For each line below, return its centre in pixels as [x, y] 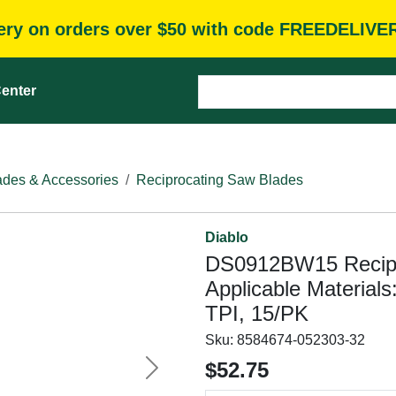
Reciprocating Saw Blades [220, 180]
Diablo [227, 237]
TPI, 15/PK [257, 313]
